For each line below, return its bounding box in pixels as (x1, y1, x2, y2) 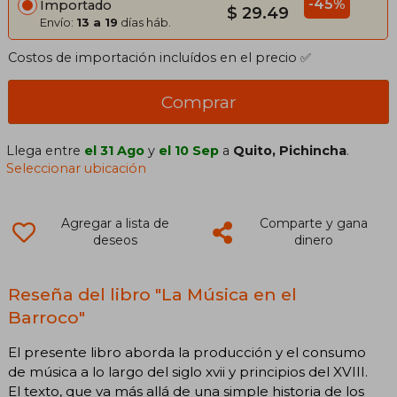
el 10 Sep (159, 143, 220, 160)
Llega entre (6, 143, 85, 160)
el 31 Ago (84, 143, 145, 160)
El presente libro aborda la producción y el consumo (8, 344, 366, 362)
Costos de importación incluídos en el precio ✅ (8, 50, 311, 66)
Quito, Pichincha (233, 143, 347, 160)
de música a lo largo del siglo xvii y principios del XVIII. (8, 363, 368, 381)
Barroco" (8, 307, 85, 329)
